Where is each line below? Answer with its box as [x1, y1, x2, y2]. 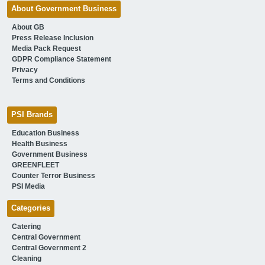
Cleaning [11, 254, 41, 263]
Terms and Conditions [11, 76, 85, 85]
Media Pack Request [11, 44, 81, 53]
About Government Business [11, 5, 117, 14]
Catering [11, 222, 41, 231]
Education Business [11, 129, 79, 138]
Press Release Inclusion [11, 34, 93, 43]
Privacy [11, 66, 38, 75]
